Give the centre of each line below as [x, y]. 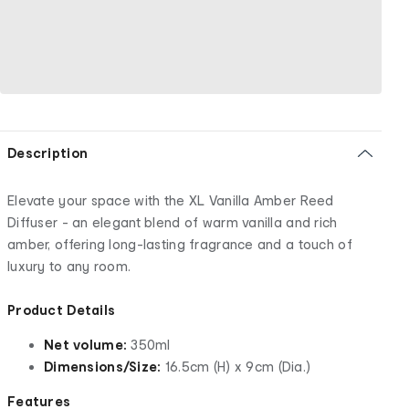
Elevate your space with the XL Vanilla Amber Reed [171, 200]
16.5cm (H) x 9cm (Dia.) [238, 366]
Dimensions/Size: [105, 366]
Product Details [62, 309]
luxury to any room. [69, 266]
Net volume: [88, 344]
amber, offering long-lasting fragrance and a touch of [180, 244]
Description [48, 152]
